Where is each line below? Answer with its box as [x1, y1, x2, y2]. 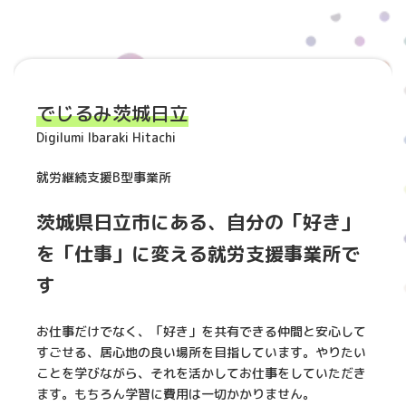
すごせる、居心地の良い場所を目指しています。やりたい [36, 343, 367, 362]
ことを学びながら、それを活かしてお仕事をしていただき [36, 364, 367, 382]
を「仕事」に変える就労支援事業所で [36, 240, 361, 268]
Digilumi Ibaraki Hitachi [36, 129, 177, 147]
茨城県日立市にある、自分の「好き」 [36, 208, 361, 237]
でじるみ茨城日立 [36, 100, 189, 128]
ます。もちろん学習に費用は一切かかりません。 [36, 385, 316, 403]
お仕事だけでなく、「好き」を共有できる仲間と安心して [36, 323, 367, 341]
